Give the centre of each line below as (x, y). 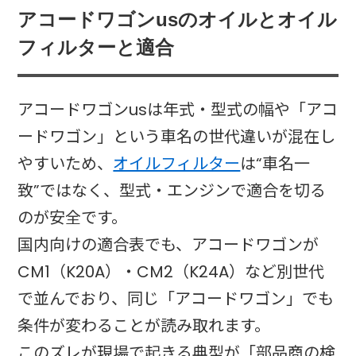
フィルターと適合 (96, 47)
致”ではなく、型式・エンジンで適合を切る (172, 190)
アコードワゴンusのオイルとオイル (178, 19)
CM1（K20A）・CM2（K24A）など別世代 (171, 271)
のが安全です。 (73, 217)
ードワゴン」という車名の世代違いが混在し (177, 136)
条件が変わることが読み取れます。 (144, 325)
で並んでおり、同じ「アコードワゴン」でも (176, 298)
